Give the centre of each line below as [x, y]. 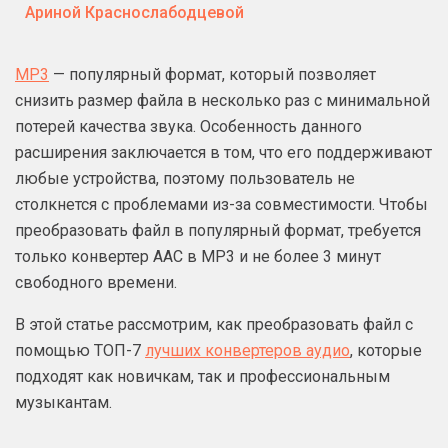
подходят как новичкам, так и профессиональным [202, 376]
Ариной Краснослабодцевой [134, 12]
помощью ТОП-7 [80, 350]
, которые [386, 350]
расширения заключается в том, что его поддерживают [223, 152]
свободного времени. [96, 282]
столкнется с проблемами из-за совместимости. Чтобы [221, 204]
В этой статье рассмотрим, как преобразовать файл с [214, 324]
